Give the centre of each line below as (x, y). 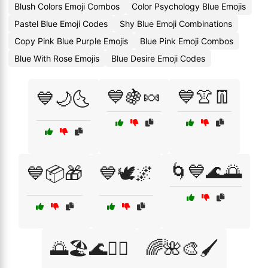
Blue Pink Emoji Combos (187, 41)
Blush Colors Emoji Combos (67, 6)
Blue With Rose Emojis (57, 58)
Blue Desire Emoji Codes (158, 58)
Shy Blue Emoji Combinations (176, 24)
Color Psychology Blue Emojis (189, 6)
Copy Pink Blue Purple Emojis (71, 41)
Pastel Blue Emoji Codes (61, 24)
